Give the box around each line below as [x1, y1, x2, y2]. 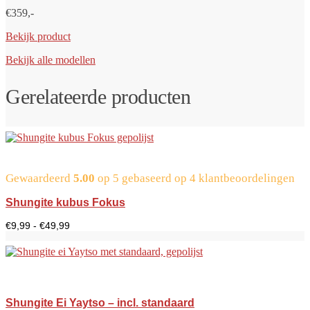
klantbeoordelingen [196, 172, 295, 185]
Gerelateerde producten [6, 85, 190, 109]
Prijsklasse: [69, 219, 118, 231]
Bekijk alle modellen [6, 54, 95, 66]
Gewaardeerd [6, 172, 73, 185]
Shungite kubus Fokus [6, 197, 125, 209]
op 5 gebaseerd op [95, 172, 190, 185]
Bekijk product [6, 30, 71, 43]
